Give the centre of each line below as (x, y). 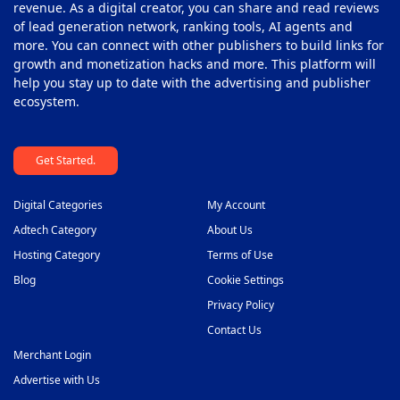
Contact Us (234, 329)
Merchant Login (52, 354)
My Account (236, 204)
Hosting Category (57, 254)
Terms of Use (240, 254)
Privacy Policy (240, 304)
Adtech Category (55, 229)
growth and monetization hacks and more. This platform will (195, 63)
